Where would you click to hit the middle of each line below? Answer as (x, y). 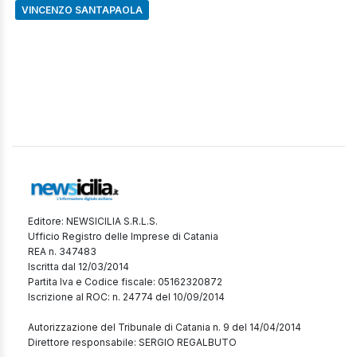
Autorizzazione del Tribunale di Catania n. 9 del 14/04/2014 (165, 328)
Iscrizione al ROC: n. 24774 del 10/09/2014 (126, 297)
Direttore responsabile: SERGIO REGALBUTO (132, 343)
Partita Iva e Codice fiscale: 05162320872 (125, 282)
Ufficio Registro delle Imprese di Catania (123, 237)
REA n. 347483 (62, 252)
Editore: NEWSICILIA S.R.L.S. (93, 222)
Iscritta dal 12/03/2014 (78, 267)
